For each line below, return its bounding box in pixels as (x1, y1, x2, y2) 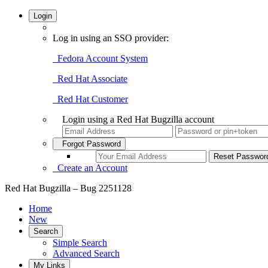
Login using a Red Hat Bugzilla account (62, 114, 214, 124)
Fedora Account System (53, 53, 148, 63)
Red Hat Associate (53, 74, 127, 84)
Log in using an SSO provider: (53, 33, 169, 43)
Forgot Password (57, 139, 121, 148)
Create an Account (53, 163, 127, 173)
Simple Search (53, 237, 107, 248)
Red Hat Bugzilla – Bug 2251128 (5, 183, 132, 193)
